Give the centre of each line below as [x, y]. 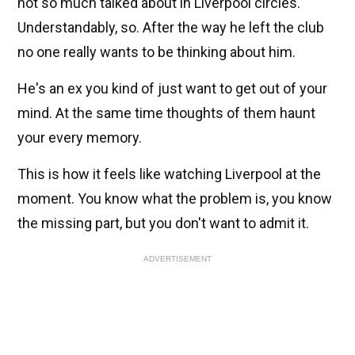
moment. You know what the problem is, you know [175, 199]
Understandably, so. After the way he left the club [171, 28]
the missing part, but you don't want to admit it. [163, 223]
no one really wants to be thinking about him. [157, 52]
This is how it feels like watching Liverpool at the [169, 174]
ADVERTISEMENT [177, 259]
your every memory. [80, 138]
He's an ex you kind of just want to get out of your [172, 89]
